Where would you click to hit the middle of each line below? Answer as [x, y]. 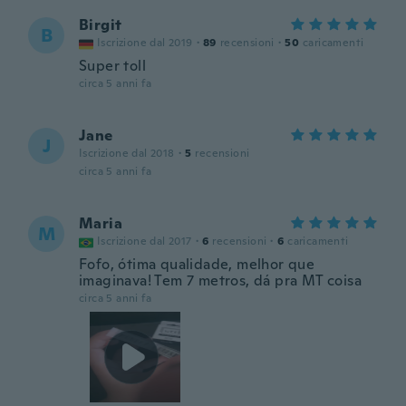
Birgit [101, 25]
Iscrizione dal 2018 [127, 153]
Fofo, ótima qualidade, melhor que [197, 264]
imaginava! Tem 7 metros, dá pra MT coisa [220, 280]
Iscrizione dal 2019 [145, 43]
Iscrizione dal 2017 [145, 241]
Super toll [112, 66]
